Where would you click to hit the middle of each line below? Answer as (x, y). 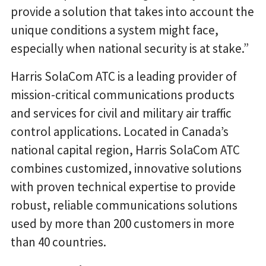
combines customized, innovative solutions (126, 169)
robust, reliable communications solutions (124, 205)
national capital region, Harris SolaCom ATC (125, 150)
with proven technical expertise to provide (123, 187)
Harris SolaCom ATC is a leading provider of (124, 77)
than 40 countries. (58, 242)
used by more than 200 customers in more (123, 224)
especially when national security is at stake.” (130, 49)
